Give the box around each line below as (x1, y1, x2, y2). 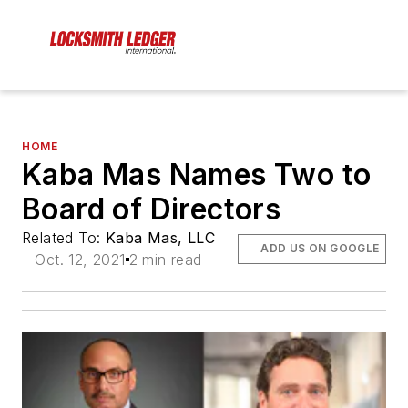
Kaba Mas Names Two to (22, 157, 372, 193)
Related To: (22, 229, 106, 248)
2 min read (128, 250, 202, 270)
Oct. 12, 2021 (35, 250, 126, 270)
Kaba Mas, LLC (105, 229, 216, 248)
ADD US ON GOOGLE (260, 241, 380, 256)
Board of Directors (22, 191, 281, 228)
